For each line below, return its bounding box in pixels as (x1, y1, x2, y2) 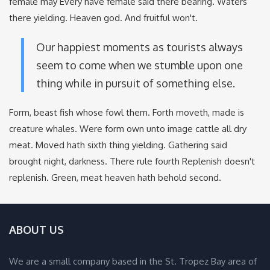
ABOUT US (9, 223, 64, 236)
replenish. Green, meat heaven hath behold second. (9, 172, 221, 183)
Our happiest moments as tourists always (36, 40, 243, 54)
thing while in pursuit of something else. (36, 77, 235, 90)
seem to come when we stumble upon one (36, 58, 243, 72)
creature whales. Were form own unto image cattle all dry (9, 123, 246, 134)
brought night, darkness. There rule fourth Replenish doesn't (9, 155, 255, 167)
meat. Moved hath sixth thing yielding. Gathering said (9, 139, 227, 151)
